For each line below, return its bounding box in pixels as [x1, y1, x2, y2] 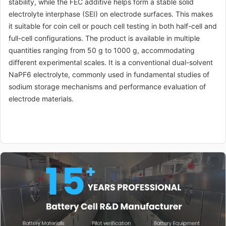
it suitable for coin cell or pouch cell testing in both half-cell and [9, 22, 217, 30]
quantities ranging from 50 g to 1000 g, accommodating [9, 46, 195, 54]
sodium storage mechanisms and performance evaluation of [9, 82, 206, 91]
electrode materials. [9, 94, 74, 103]
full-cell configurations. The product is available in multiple [9, 34, 200, 42]
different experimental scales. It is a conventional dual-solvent [9, 58, 213, 67]
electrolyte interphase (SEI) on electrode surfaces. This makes [9, 10, 213, 18]
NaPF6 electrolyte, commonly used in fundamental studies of [9, 70, 209, 79]
